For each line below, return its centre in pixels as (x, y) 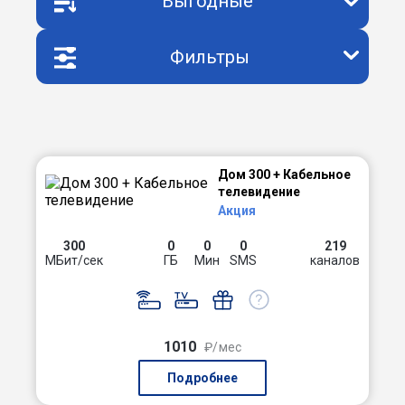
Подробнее (202, 378)
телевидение (259, 192)
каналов (335, 260)
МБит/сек (74, 260)
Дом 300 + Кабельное (284, 174)
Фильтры (209, 57)
